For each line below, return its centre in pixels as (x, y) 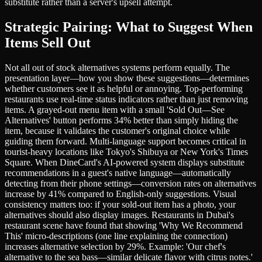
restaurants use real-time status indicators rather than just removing (126, 99)
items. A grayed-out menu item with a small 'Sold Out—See (115, 109)
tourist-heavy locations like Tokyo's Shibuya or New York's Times (126, 151)
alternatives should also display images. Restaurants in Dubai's (119, 215)
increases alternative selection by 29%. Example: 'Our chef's (115, 246)
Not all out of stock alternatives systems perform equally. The (117, 67)
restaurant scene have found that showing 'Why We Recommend (124, 225)
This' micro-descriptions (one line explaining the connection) (116, 236)
